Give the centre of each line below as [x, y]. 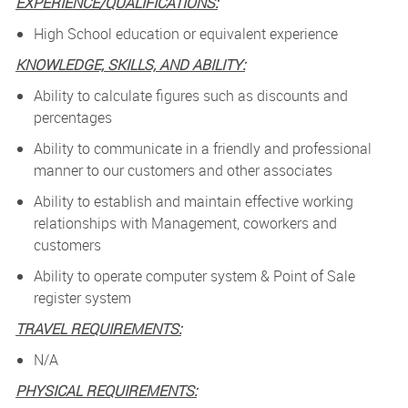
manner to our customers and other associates [183, 171]
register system [82, 298]
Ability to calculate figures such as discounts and [190, 96]
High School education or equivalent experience [185, 34]
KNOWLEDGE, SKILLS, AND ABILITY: [130, 65]
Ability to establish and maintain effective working [193, 202]
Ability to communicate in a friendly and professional [202, 149]
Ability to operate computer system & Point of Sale [194, 276]
